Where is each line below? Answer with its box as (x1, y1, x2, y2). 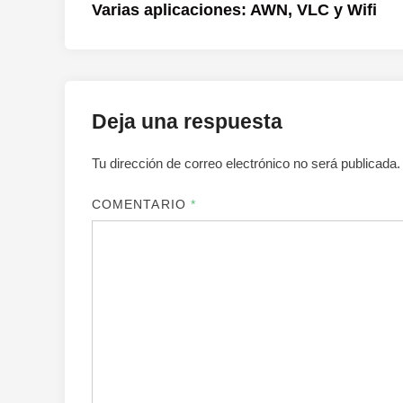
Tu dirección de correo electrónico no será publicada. (92, 156, 400, 171)
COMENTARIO (92, 196, 191, 211)
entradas (91, 33, 180, 58)
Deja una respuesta (92, 110, 282, 133)
